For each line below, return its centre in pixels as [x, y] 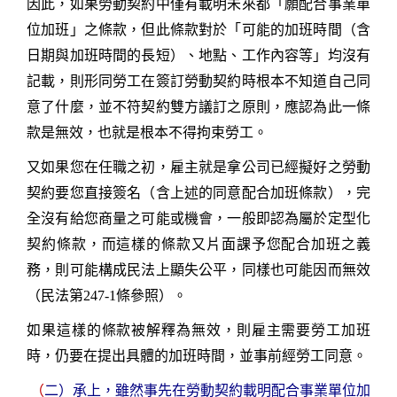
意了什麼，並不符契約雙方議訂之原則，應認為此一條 [198, 106]
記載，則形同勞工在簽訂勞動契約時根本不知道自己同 [198, 81]
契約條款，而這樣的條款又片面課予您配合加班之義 [198, 244]
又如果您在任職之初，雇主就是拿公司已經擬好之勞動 [198, 167]
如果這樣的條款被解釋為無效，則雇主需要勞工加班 [198, 330]
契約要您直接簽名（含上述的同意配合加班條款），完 [198, 192]
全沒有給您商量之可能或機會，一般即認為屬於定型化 [198, 218]
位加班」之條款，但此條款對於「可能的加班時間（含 [198, 29]
